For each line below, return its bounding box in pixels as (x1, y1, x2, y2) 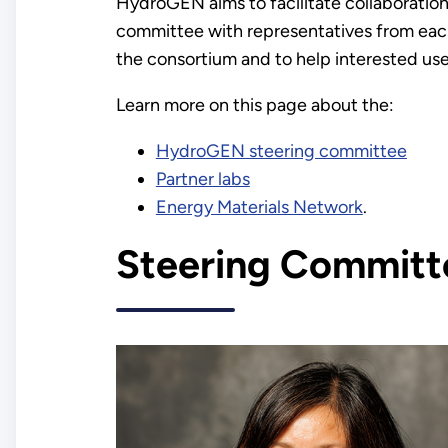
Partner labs (155, 168, 250, 191)
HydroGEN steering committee (155, 140, 407, 163)
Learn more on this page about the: (115, 94, 394, 117)
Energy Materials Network (155, 196, 363, 219)
